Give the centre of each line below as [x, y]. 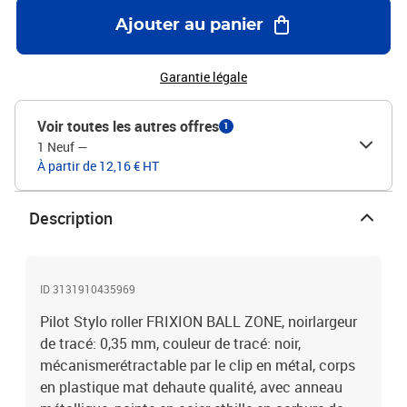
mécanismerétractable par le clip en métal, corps [198, 365]
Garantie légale [203, 77]
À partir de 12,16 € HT [98, 166]
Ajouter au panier [189, 25]
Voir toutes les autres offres [128, 126]
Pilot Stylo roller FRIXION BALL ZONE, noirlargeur [199, 322]
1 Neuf [56, 147]
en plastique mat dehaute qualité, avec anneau [191, 387]
